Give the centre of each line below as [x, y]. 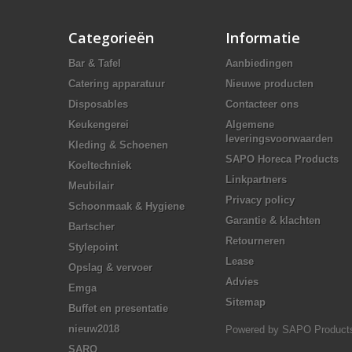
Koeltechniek [100, 165]
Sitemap [246, 302]
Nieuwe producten [269, 83]
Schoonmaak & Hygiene [126, 206]
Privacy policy [260, 200]
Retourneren [255, 240]
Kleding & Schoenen [118, 145]
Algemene [250, 124]
